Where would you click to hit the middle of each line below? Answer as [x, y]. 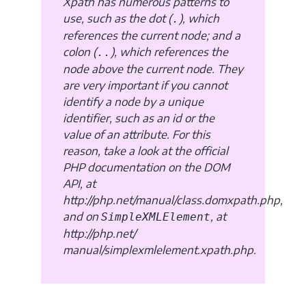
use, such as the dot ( [117, 18]
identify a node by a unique [133, 101]
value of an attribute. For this [137, 134]
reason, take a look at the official [145, 151]
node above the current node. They [153, 69]
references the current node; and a [152, 35]
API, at [79, 183]
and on [82, 216]
